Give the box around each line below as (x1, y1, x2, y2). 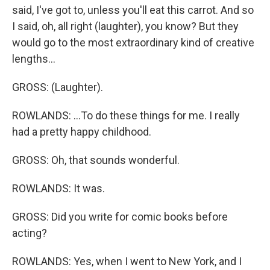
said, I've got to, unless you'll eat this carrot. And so (12, 4, 254, 16)
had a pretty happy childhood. (12, 125, 151, 138)
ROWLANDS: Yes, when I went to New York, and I (12, 255, 242, 268)
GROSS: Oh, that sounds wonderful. (12, 154, 180, 166)
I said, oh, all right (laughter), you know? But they (12, 20, 239, 33)
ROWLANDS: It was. (12, 182, 105, 195)
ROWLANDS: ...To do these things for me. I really (12, 109, 240, 122)
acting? (12, 227, 47, 239)
